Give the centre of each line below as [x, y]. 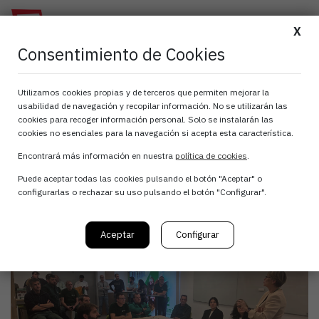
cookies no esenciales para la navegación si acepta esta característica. [156, 133]
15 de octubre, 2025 [64, 174]
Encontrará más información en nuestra [96, 156]
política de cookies [211, 156]
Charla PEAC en [110, 101]
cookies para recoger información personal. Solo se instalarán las [146, 119]
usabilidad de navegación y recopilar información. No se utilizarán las [153, 106]
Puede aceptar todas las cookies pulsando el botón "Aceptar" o [140, 178]
